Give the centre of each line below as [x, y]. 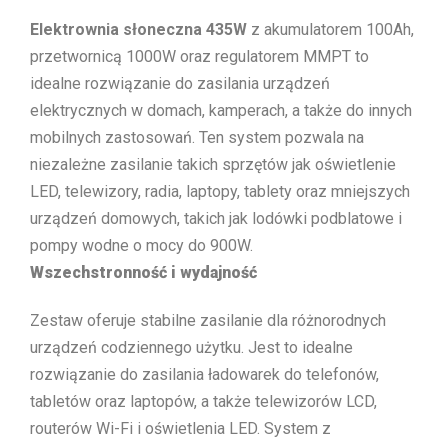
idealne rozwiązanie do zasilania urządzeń [180, 83]
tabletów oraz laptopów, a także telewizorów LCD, [203, 402]
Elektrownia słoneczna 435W [138, 29]
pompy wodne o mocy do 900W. [141, 245]
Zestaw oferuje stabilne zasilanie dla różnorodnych [208, 321]
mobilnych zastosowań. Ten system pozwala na [197, 137]
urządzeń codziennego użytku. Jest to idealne [191, 348]
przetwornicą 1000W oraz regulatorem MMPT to [199, 56]
